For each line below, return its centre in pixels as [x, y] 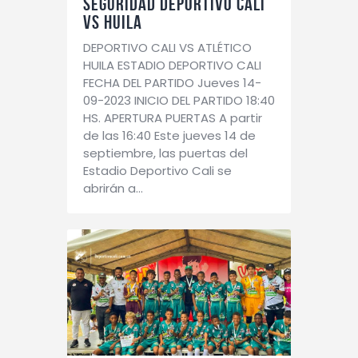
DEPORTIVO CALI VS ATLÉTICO [167, 48]
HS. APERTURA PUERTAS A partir [173, 118]
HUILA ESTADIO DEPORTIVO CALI [172, 66]
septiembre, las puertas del [165, 153]
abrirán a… [113, 189]
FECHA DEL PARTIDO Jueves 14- [172, 83]
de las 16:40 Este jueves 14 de [169, 136]
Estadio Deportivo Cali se [157, 171]
